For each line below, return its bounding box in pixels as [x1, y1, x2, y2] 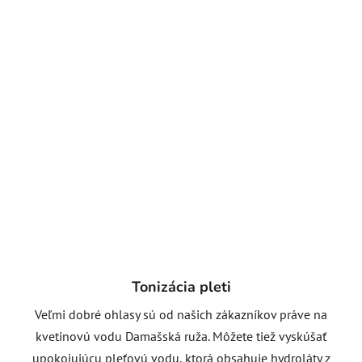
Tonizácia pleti [131, 276, 231, 297]
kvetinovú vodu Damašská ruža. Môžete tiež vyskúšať [36, 327, 326, 344]
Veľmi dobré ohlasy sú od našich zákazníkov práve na [35, 305, 327, 322]
